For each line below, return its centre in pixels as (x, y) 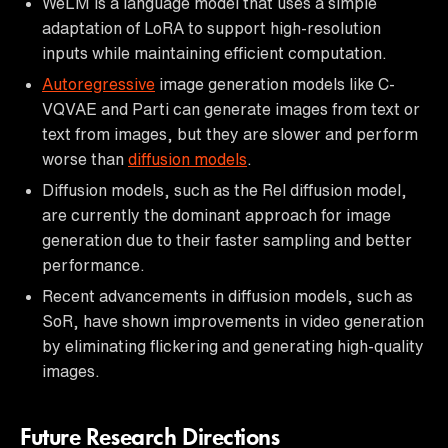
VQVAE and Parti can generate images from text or (231, 108)
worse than (85, 158)
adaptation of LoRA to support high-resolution (211, 27)
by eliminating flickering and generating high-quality (233, 345)
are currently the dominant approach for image (216, 214)
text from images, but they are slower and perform (230, 133)
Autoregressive (98, 83)
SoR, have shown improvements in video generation (233, 320)
